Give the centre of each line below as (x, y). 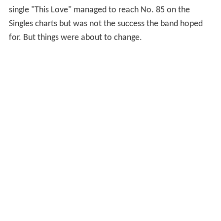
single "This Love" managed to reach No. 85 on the (99, 10)
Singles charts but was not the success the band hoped (106, 24)
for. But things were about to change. (75, 37)
